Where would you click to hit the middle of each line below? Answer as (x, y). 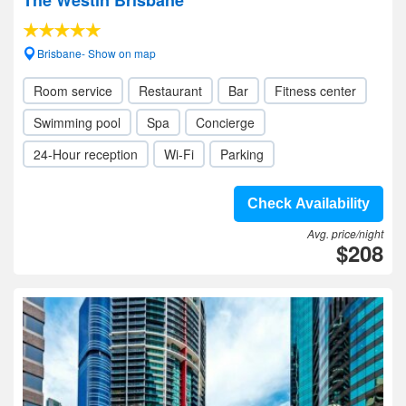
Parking (242, 154)
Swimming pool (77, 122)
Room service (73, 91)
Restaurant (170, 91)
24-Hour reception (86, 154)
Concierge (225, 122)
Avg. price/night (345, 233)
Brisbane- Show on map (97, 53)
